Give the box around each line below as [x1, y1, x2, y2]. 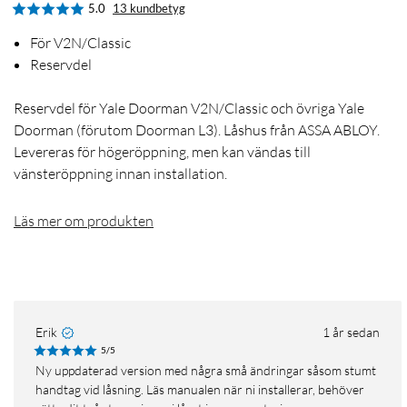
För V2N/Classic [30, 34, 131, 53]
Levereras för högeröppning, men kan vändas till [14, 143, 311, 162]
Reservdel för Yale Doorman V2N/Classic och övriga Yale [14, 99, 364, 118]
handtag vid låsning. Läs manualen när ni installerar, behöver [35, 382, 364, 398]
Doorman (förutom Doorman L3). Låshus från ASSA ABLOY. [14, 121, 380, 140]
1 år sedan [323, 324, 380, 341]
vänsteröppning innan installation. [14, 164, 227, 184]
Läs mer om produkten [14, 212, 154, 231]
